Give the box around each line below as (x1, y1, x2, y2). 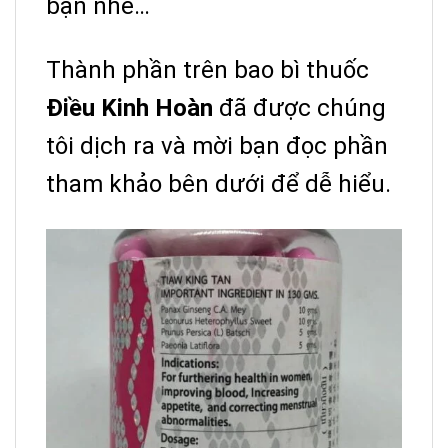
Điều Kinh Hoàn (46, 94, 213, 123)
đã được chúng (213, 94, 386, 123)
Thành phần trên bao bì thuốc (46, 56, 369, 85)
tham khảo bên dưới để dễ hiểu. (46, 170, 391, 199)
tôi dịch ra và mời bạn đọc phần (46, 132, 388, 161)
